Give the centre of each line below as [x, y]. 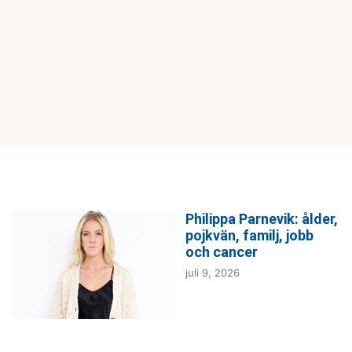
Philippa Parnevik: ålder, [262, 218]
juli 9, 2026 [213, 272]
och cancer [222, 251]
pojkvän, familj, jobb [249, 235]
